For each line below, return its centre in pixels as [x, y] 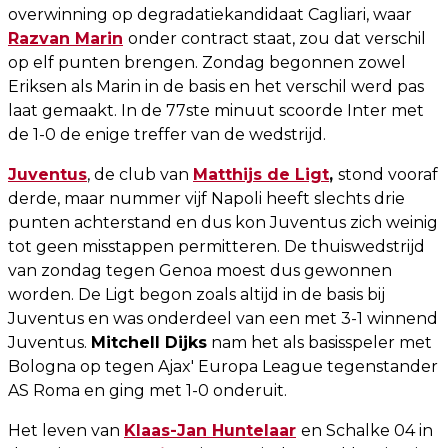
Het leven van [66, 430]
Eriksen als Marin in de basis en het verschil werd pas [216, 86]
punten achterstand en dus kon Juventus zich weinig [223, 222]
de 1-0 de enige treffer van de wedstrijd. [167, 134]
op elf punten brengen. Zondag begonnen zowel [207, 62]
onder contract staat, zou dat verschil [277, 38]
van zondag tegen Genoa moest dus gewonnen [200, 270]
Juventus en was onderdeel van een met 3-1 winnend [223, 318]
